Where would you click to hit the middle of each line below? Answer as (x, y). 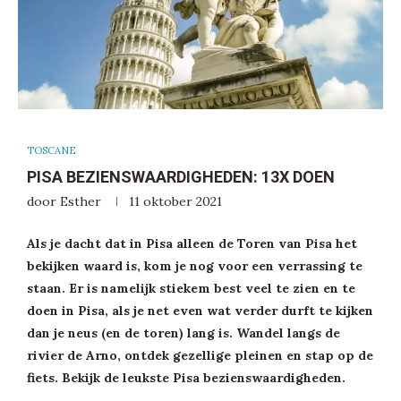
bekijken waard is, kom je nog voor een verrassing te (195, 266)
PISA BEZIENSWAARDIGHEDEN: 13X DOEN (181, 177)
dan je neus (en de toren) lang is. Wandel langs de (183, 333)
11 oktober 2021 (175, 202)
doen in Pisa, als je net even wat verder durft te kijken (200, 311)
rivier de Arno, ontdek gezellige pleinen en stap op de (200, 356)
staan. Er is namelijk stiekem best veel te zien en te (191, 289)
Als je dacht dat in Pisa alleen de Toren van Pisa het (192, 244)
